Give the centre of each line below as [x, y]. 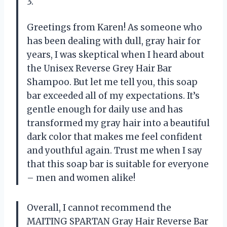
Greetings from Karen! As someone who [115, 27]
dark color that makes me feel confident [115, 137]
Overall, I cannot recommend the [99, 207]
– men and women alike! [81, 178]
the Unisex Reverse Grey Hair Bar [99, 68]
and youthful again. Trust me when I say [115, 150]
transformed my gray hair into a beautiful [118, 123]
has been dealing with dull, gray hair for [114, 41]
